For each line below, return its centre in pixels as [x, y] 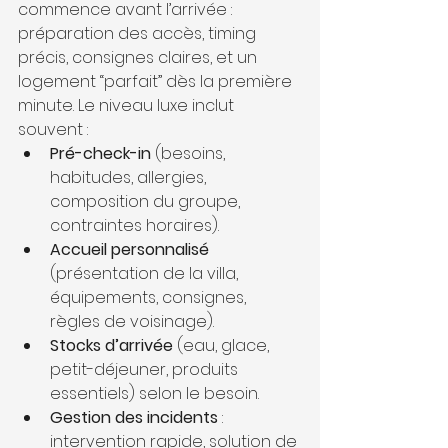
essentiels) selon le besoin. [154, 393]
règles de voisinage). [132, 321]
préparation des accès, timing [139, 33]
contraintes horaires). [134, 225]
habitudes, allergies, [130, 177]
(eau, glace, [223, 345]
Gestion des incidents [134, 417]
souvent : [53, 129]
